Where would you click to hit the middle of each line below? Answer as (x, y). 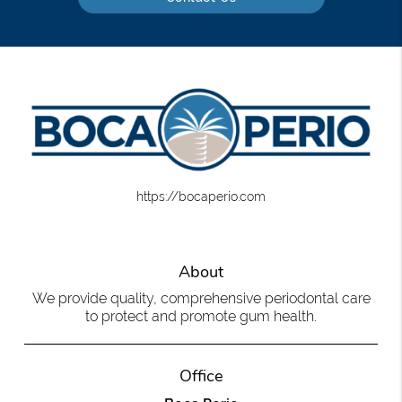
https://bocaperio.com (201, 196)
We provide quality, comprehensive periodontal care (201, 299)
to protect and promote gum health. (201, 317)
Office (201, 376)
